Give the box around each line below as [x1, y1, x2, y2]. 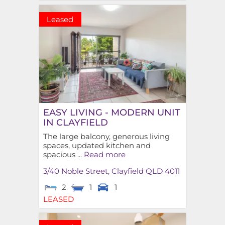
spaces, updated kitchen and [43, 141, 151, 151]
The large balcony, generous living [43, 132, 170, 142]
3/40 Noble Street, [43, 166, 109, 176]
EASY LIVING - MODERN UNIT [43, 106, 180, 118]
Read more [83, 150, 126, 160]
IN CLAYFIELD [43, 116, 108, 128]
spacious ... [43, 150, 84, 160]
